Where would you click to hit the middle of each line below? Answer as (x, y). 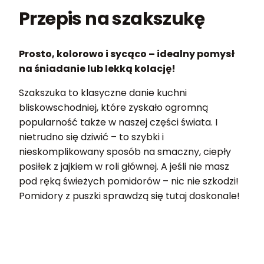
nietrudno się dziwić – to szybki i (91, 137)
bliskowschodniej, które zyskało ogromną (113, 108)
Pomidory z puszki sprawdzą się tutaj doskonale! (129, 196)
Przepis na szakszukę (112, 19)
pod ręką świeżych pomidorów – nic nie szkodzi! (129, 181)
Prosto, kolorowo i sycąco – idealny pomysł (127, 54)
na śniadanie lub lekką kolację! (97, 69)
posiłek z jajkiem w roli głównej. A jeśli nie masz (124, 166)
